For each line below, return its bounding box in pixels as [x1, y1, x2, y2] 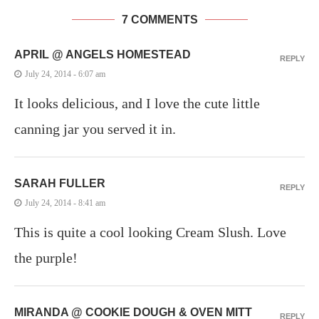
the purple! [14, 250, 78, 266]
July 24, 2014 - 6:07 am [25, 69, 105, 80]
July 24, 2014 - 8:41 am [25, 198, 105, 209]
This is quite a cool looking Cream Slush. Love [14, 224, 286, 241]
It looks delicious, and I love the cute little [14, 95, 260, 112]
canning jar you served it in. [14, 121, 176, 137]
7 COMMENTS [121, 14, 198, 26]
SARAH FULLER [14, 177, 105, 190]
